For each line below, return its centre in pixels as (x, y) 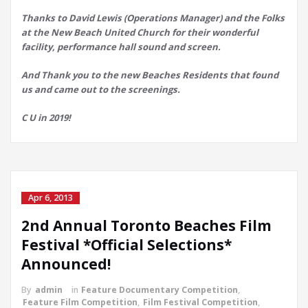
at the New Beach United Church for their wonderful (140, 33)
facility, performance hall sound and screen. (121, 47)
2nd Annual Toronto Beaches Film (146, 226)
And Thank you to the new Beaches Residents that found (150, 75)
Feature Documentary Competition (159, 290)
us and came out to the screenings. (101, 90)
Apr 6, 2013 (51, 198)
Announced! (66, 264)
